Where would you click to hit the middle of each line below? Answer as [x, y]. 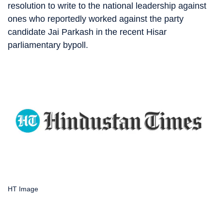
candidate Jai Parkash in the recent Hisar [87, 32]
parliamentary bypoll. [48, 45]
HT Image [23, 189]
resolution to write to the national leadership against [107, 6]
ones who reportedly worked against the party [96, 19]
